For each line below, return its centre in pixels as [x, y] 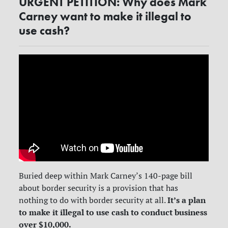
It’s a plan [187, 200]
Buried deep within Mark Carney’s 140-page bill [106, 176]
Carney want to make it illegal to [105, 17]
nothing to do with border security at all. [93, 200]
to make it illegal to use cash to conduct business [113, 212]
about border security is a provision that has [99, 188]
